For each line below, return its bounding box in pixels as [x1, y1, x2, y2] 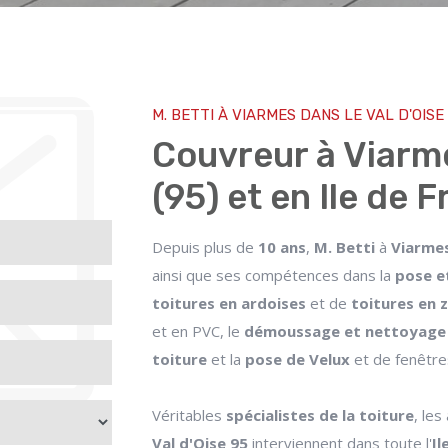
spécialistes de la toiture [226, 405, 414, 425]
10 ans [258, 237, 306, 257]
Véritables [152, 405, 226, 425]
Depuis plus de [152, 237, 258, 257]
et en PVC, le [152, 321, 244, 341]
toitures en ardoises [152, 293, 306, 313]
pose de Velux [245, 349, 350, 369]
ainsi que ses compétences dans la [152, 265, 395, 285]
